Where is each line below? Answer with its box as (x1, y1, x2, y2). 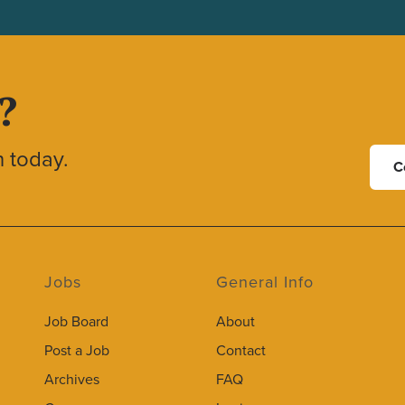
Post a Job (44, 342, 109, 360)
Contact (216, 342, 266, 360)
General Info (216, 272, 314, 292)
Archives (44, 371, 99, 389)
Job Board (44, 313, 108, 331)
